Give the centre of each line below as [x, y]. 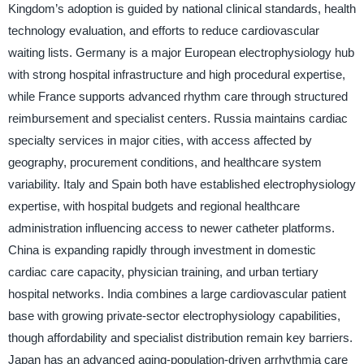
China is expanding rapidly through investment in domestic [162, 250]
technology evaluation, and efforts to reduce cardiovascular [163, 31]
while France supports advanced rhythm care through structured [178, 97]
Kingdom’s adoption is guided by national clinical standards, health [182, 9]
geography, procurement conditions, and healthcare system [165, 162]
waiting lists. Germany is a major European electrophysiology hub [181, 53]
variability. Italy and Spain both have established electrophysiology [182, 184]
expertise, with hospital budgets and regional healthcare [154, 206]
